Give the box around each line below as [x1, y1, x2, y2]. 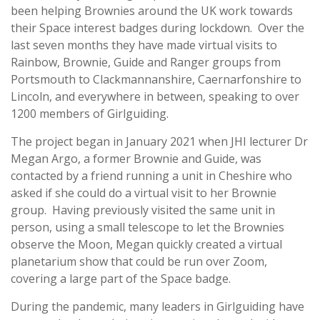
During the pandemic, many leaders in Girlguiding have [11, 299, 304, 315]
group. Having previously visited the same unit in [11, 202, 275, 219]
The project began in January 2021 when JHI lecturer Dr [11, 134, 308, 150]
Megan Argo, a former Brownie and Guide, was [11, 151, 261, 167]
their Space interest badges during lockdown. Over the [11, 20, 304, 36]
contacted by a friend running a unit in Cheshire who [11, 168, 292, 184]
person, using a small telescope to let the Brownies [11, 219, 284, 236]
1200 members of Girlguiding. [11, 106, 169, 122]
